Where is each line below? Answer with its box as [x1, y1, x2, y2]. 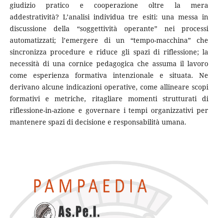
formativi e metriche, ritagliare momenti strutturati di [9, 94, 209, 104]
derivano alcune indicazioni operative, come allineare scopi [9, 82, 209, 92]
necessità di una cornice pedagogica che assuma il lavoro [9, 59, 209, 69]
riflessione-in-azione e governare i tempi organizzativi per [9, 106, 209, 115]
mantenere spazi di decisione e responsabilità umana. [9, 117, 186, 127]
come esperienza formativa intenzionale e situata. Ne [9, 71, 209, 80]
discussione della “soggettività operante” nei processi [9, 24, 209, 34]
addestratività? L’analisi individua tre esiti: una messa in [9, 12, 209, 22]
